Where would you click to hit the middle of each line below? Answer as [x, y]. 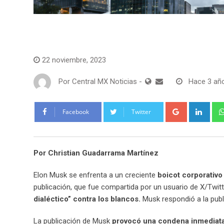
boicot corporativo [190, 175]
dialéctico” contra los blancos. [87, 199]
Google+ [199, 107]
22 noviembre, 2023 [74, 60]
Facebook [76, 111]
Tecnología [59, 37]
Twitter [141, 111]
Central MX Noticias [104, 82]
